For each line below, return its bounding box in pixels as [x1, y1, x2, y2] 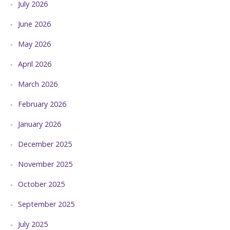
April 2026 [18, 59, 51, 69]
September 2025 [18, 199, 74, 209]
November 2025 [18, 159, 72, 169]
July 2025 [18, 219, 48, 229]
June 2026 [18, 18, 51, 29]
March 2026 [18, 79, 57, 89]
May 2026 [18, 39, 51, 49]
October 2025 [18, 179, 65, 189]
